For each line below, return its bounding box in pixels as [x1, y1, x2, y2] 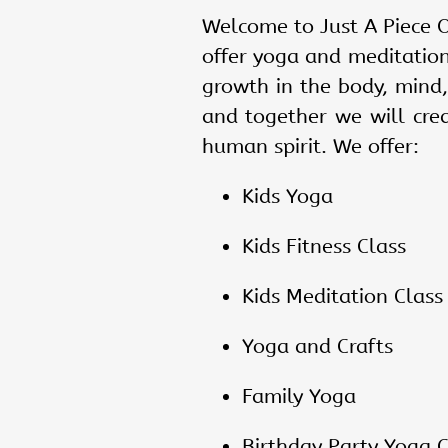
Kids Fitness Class [241, 235, 406, 259]
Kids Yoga [241, 185, 333, 209]
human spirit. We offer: [201, 135, 419, 159]
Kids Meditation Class [241, 285, 443, 309]
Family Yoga [241, 385, 356, 409]
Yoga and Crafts [241, 335, 393, 359]
